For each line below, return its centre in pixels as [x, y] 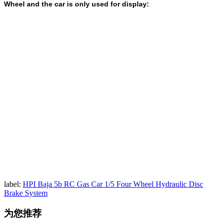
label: [12, 184]
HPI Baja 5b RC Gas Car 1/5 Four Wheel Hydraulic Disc [113, 184]
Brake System [26, 193]
